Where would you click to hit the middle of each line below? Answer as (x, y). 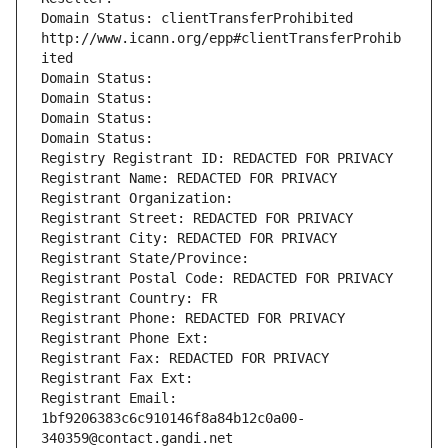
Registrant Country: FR (129, 298)
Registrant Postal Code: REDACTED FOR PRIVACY (217, 278)
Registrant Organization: (141, 198)
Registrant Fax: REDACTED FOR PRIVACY (185, 358)
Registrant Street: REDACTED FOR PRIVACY (197, 218)
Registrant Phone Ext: (125, 338)
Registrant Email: (109, 398)
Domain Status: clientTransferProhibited (197, 18)
